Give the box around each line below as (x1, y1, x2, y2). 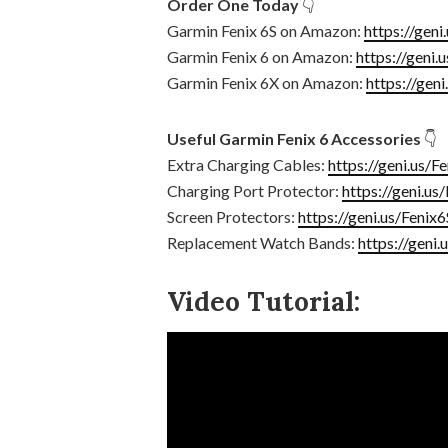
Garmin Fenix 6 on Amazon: (167, 47, 356, 66)
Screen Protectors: (167, 207, 298, 226)
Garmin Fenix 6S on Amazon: (167, 21, 364, 40)
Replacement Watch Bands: (167, 233, 358, 252)
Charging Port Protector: (167, 181, 342, 200)
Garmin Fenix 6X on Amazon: (167, 73, 366, 92)
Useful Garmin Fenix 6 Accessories (167, 129, 421, 148)
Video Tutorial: (167, 285, 360, 318)
